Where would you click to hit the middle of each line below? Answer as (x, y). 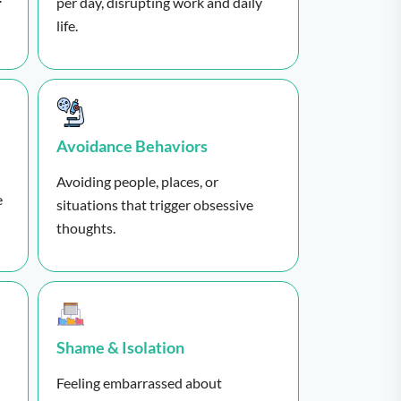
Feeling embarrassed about (139, 383)
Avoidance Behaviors (132, 145)
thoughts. (85, 227)
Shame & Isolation (120, 348)
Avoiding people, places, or (137, 181)
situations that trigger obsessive (154, 204)
